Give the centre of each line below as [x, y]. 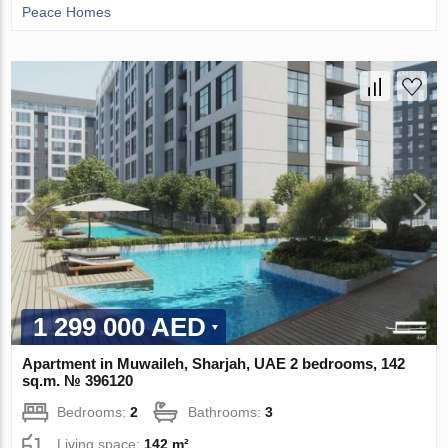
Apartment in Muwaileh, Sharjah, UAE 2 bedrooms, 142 [214, 363]
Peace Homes [67, 11]
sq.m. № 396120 [78, 380]
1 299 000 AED [120, 326]
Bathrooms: [227, 411]
